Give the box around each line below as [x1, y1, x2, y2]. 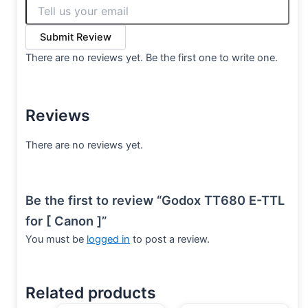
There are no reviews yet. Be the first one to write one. [25, 52, 278, 65]
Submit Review [40, 31, 111, 44]
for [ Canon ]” [25, 212, 107, 228]
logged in [87, 232, 130, 245]
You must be [25, 232, 87, 245]
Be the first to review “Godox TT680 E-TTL [25, 192, 285, 208]
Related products [25, 283, 156, 303]
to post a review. [130, 232, 210, 245]
